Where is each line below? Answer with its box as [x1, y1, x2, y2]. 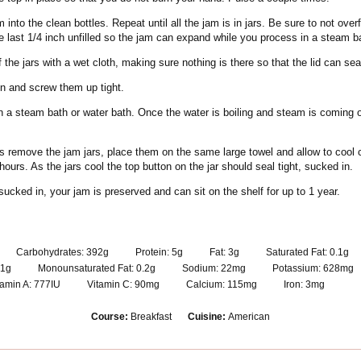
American [228, 311, 270, 322]
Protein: [135, 247, 172, 258]
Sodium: [182, 263, 221, 274]
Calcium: [186, 279, 227, 290]
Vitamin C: [87, 279, 135, 290]
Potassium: [272, 263, 323, 274]
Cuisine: [188, 311, 228, 322]
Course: [91, 311, 131, 322]
